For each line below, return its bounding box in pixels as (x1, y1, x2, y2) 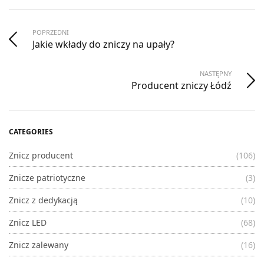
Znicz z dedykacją (9, 194, 78, 206)
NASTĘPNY (200, 68, 232, 78)
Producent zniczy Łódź (131, 78, 232, 92)
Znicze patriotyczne (9, 171, 85, 183)
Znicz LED (9, 216, 47, 228)
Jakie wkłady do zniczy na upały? (32, 37, 174, 51)
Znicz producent (9, 149, 73, 161)
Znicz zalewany (9, 239, 68, 250)
